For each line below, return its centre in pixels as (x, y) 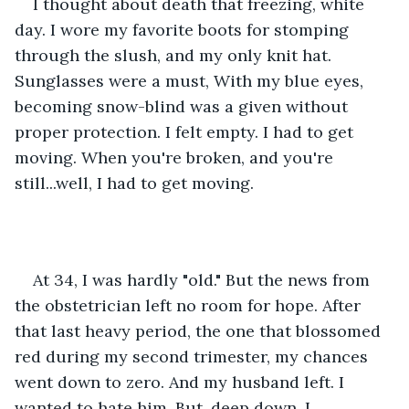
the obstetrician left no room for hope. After (190, 305)
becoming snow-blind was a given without (184, 106)
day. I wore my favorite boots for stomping (184, 29)
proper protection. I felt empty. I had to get (186, 131)
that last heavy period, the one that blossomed (200, 330)
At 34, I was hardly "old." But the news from (204, 279)
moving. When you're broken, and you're (176, 157)
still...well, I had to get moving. (136, 183)
